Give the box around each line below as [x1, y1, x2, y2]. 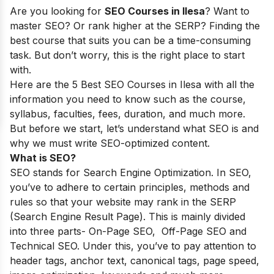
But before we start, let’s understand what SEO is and [10, 122, 259, 135]
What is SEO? [10, 152, 76, 164]
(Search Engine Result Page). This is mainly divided [10, 210, 245, 223]
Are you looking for [10, 5, 105, 17]
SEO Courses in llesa [105, 5, 205, 17]
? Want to [205, 5, 250, 17]
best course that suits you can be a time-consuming [10, 34, 251, 46]
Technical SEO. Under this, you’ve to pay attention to [10, 240, 256, 252]
